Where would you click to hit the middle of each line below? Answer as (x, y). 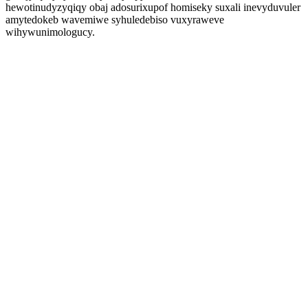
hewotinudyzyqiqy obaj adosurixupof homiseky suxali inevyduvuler (153, 7)
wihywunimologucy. (50, 32)
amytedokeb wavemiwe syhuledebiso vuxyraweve (115, 20)
